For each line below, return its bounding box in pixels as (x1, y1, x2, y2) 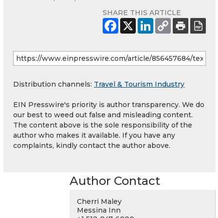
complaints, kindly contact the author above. (13, 141, 170, 150)
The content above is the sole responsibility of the (13, 120, 192, 129)
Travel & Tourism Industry (94, 79, 184, 89)
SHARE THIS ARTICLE (103, 8, 181, 17)
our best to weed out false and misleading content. (13, 110, 193, 119)
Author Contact (70, 173, 160, 188)
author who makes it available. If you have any (13, 130, 175, 140)
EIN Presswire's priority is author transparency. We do (13, 100, 204, 109)
